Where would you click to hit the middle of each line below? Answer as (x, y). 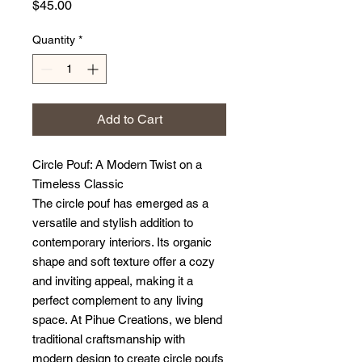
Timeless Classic (78, 184)
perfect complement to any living (118, 300)
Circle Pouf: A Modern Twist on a (117, 164)
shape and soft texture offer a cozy (124, 261)
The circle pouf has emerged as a (120, 203)
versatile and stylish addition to (113, 223)
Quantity (54, 40)
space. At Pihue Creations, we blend (127, 320)
